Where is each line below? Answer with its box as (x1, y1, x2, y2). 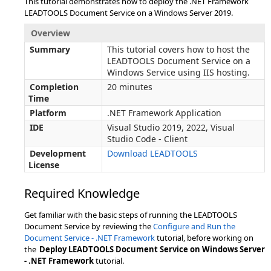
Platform (30, 107, 67, 119)
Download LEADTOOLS (107, 148, 198, 159)
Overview (31, 27, 70, 39)
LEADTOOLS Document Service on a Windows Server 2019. (24, 7, 233, 18)
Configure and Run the (153, 221, 235, 232)
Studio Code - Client (107, 133, 188, 145)
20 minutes (107, 81, 152, 93)
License (28, 159, 59, 171)
